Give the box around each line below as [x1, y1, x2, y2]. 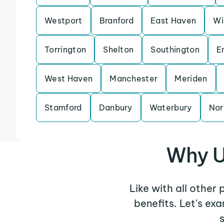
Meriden [174, 73, 207, 83]
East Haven [150, 15, 196, 25]
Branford [99, 15, 134, 25]
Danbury [98, 102, 132, 112]
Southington [150, 44, 199, 54]
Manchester [109, 73, 158, 83]
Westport [44, 15, 82, 25]
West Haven [44, 73, 93, 83]
